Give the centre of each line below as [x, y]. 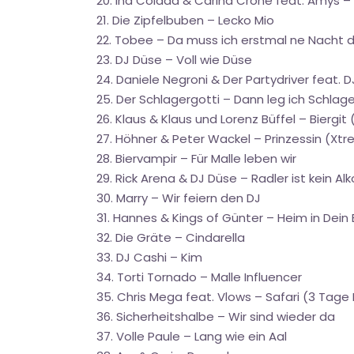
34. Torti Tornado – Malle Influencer [199, 277]
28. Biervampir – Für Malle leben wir [196, 158]
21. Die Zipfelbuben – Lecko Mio [185, 20]
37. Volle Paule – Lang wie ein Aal [192, 336]
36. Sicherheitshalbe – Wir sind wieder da [216, 316]
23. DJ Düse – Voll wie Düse [174, 60]
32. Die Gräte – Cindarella [171, 237]
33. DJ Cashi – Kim [149, 257]
